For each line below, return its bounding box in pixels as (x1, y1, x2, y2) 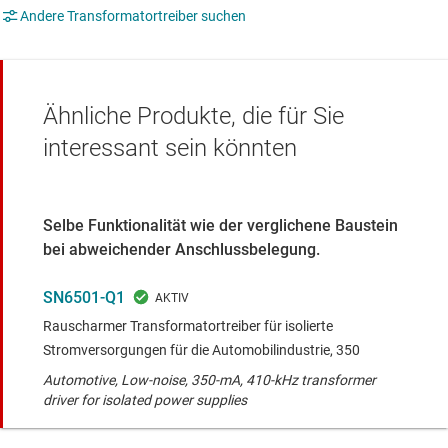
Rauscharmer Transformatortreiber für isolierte (43, 318, 333, 335)
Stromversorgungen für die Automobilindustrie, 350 (43, 342, 363, 359)
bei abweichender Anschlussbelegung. (43, 240, 320, 260)
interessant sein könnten (43, 133, 297, 162)
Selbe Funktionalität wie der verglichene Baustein (43, 216, 398, 236)
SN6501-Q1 (43, 288, 125, 308)
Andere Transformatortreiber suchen (20, 7, 246, 24)
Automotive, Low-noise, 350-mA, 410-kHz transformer (43, 372, 376, 389)
